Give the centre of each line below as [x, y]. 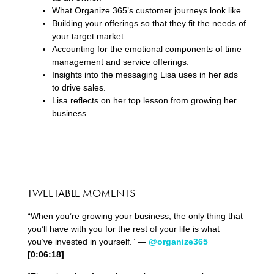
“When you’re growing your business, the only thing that [135, 216]
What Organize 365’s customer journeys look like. [147, 11]
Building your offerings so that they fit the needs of [149, 24]
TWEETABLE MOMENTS [81, 193]
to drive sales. [79, 88]
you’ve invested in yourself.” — [88, 242]
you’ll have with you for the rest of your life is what [123, 229]
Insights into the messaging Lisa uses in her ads [145, 75]
